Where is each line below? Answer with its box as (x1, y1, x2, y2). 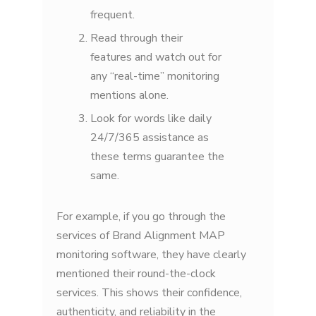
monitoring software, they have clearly (56, 246, 246, 262)
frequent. (90, 6, 135, 23)
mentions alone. (90, 87, 169, 103)
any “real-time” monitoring (90, 68, 219, 84)
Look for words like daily (90, 111, 212, 127)
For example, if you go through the (56, 208, 226, 224)
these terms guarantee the (90, 149, 224, 165)
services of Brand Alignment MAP (56, 227, 225, 243)
